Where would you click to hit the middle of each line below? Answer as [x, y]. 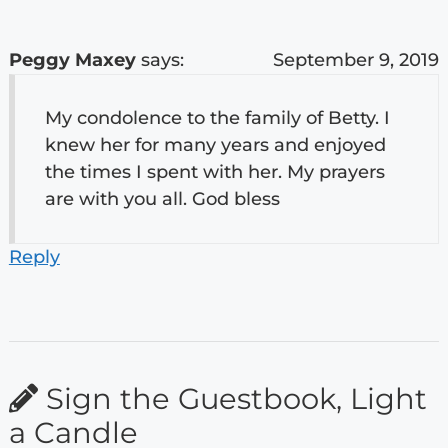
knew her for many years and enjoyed [215, 144]
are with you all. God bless [162, 198]
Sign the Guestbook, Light [232, 398]
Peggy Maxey [72, 59]
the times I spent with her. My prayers [214, 171]
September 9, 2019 [356, 59]
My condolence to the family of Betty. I [217, 117]
